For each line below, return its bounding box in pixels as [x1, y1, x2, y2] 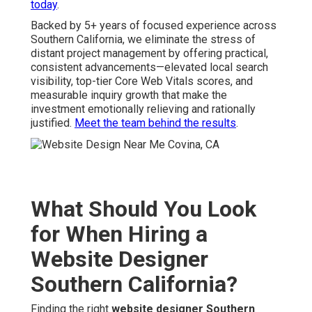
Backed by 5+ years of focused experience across [31, 19, 276, 33]
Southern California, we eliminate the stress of [31, 33, 256, 47]
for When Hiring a [31, 220, 208, 247]
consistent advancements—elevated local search [31, 61, 268, 75]
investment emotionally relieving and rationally [31, 102, 256, 116]
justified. [31, 116, 75, 130]
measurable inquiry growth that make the [31, 88, 227, 102]
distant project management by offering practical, [31, 47, 268, 61]
